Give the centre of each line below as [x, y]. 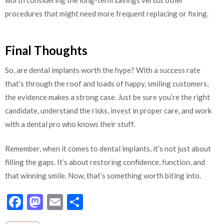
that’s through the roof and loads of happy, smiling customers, [107, 83]
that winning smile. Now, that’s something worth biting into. [103, 176]
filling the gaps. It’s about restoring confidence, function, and [105, 162]
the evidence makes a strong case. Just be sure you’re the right [107, 97]
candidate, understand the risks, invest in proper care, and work [108, 110]
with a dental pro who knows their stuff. [70, 124]
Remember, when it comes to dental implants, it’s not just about [108, 149]
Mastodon [79, 201]
